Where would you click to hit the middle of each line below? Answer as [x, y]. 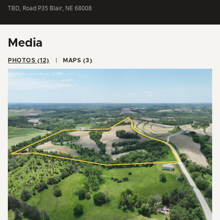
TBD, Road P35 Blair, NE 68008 [50, 8]
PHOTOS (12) [43, 60]
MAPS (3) [87, 60]
